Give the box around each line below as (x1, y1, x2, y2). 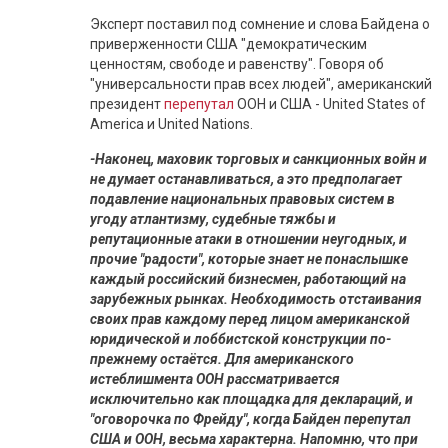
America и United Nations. (90, 116, 253, 132)
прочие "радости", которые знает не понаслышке (90, 251, 408, 267)
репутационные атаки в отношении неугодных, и (90, 231, 407, 247)
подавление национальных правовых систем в (90, 191, 395, 207)
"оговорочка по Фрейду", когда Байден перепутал (90, 411, 411, 427)
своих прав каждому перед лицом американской (90, 311, 410, 327)
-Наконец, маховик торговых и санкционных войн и (90, 151, 427, 167)
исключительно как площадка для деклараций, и (90, 391, 413, 407)
